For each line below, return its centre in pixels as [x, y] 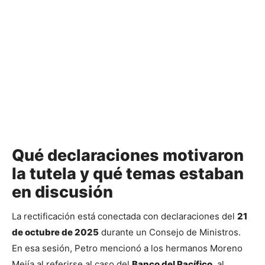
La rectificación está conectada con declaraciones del [125, 216]
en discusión [62, 192]
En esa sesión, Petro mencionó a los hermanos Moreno [127, 248]
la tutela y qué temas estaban [128, 174]
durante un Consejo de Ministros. [170, 232]
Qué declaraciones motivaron [128, 156]
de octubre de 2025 [55, 232]
